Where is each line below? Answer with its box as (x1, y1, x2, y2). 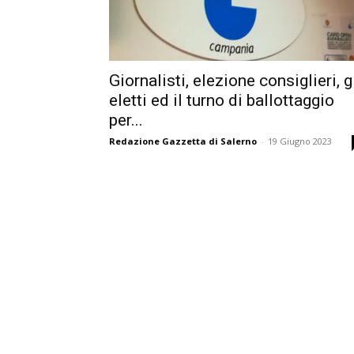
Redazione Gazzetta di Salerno (109, 135, 257, 147)
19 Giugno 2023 (268, 135, 332, 147)
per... (109, 111, 143, 130)
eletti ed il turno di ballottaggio (109, 91, 334, 110)
